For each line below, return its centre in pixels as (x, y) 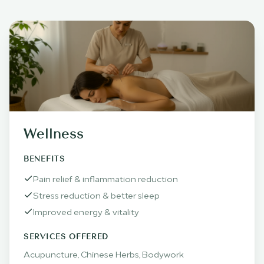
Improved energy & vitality (86, 211)
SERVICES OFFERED (66, 237)
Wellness (54, 135)
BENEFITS (44, 159)
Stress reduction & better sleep (96, 194)
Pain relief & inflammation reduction (105, 178)
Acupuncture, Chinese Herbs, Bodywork (104, 253)
